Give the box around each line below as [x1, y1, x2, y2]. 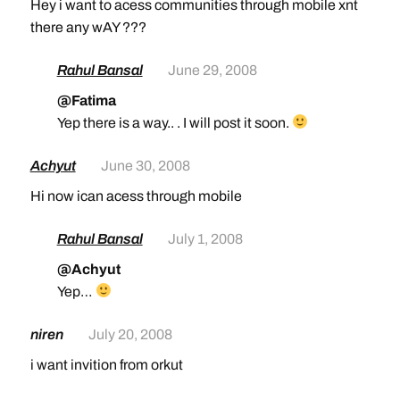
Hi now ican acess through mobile [29, 187, 242, 204]
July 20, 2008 [87, 326, 172, 342]
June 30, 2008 [100, 157, 190, 173]
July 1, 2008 [167, 230, 243, 246]
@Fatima [56, 92, 116, 108]
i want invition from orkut [29, 356, 183, 372]
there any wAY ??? [29, 19, 146, 35]
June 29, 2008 [167, 62, 257, 78]
